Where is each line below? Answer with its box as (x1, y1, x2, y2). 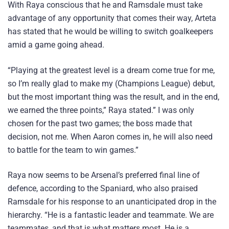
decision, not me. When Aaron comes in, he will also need (8, 131, 213, 142)
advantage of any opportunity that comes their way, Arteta (8, 13, 216, 24)
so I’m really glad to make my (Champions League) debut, (8, 78, 215, 88)
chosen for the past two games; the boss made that (8, 118, 192, 128)
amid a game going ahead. (8, 40, 106, 50)
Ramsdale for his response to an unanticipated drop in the (8, 196, 216, 207)
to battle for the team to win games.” (8, 145, 139, 155)
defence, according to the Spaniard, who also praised (8, 183, 198, 193)
